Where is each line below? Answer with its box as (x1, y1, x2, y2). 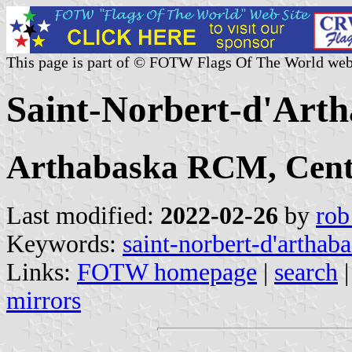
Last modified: (6, 201, 160, 229)
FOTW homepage (77, 258, 257, 286)
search (274, 258, 338, 286)
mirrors (6, 286, 81, 314)
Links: (6, 258, 77, 286)
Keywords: (6, 229, 123, 258)
